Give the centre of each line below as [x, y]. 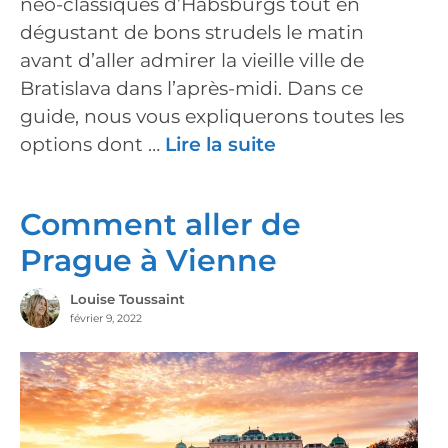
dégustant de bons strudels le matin [192, 33]
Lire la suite [220, 145]
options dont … [92, 145]
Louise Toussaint [127, 299]
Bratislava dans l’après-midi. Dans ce [191, 89]
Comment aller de [160, 224]
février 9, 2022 [105, 319]
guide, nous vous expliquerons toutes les [212, 117]
